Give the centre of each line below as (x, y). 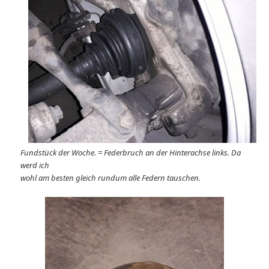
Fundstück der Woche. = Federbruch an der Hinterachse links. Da (131, 152)
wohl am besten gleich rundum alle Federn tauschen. (111, 177)
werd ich (35, 165)
